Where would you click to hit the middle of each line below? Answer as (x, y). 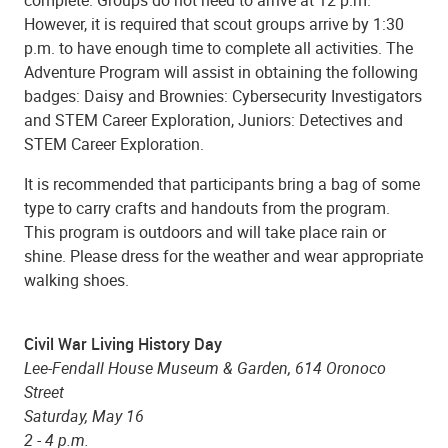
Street (44, 392)
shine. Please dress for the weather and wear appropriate (223, 256)
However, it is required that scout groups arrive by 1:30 (214, 24)
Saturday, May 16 (84, 416)
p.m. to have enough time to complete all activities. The (218, 48)
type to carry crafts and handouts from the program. (207, 208)
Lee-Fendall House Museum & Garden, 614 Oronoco (205, 368)
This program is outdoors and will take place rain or (205, 232)
